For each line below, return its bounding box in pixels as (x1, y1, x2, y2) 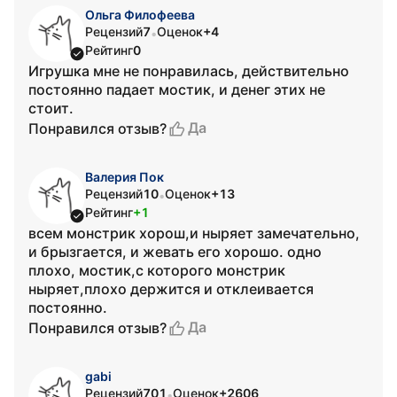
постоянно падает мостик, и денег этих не (28, 81, 325, 98)
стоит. (28, 99, 74, 117)
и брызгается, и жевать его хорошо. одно (28, 243, 322, 261)
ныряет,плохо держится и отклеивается (28, 280, 314, 298)
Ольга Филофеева (85, 7, 195, 22)
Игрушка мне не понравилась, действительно (28, 62, 349, 80)
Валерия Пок (85, 169, 164, 184)
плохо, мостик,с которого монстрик (28, 261, 285, 279)
